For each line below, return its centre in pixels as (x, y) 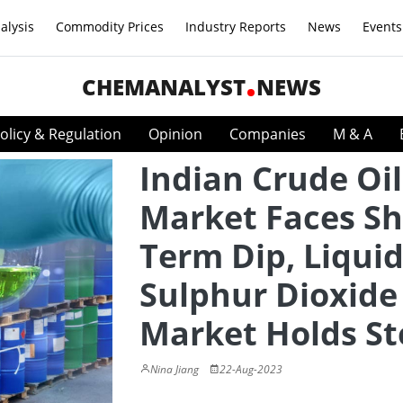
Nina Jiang (175, 369)
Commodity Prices (110, 27)
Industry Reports (236, 27)
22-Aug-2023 (251, 369)
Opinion (175, 134)
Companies (268, 134)
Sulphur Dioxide (269, 295)
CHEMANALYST (164, 87)
